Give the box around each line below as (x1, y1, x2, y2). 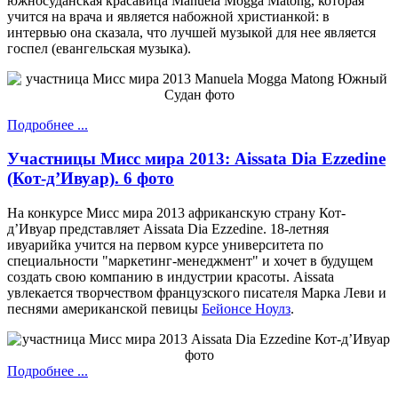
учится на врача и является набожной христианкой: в (7, 8, 330, 24)
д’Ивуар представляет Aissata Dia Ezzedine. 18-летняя (7, 221, 329, 237)
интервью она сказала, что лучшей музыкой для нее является (7, 24, 376, 40)
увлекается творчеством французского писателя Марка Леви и (7, 285, 386, 301)
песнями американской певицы (7, 301, 202, 317)
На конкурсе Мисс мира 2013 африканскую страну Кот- (7, 205, 346, 221)
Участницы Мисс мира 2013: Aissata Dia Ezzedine (7, 149, 386, 169)
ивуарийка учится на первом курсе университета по (7, 237, 323, 253)
